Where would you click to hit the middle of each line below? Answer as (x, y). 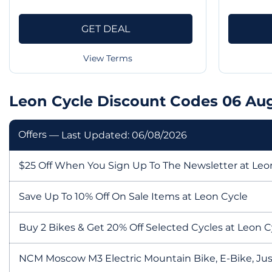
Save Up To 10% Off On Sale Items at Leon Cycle (133, 196)
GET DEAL (105, 29)
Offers (34, 134)
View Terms (107, 58)
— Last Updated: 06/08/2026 (118, 135)
